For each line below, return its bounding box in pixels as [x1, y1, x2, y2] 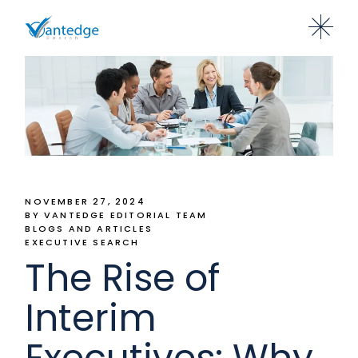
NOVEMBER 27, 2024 [25, 194, 145, 208]
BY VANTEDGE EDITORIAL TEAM [25, 208, 208, 221]
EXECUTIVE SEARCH [25, 235, 140, 249]
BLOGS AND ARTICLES [25, 221, 153, 235]
